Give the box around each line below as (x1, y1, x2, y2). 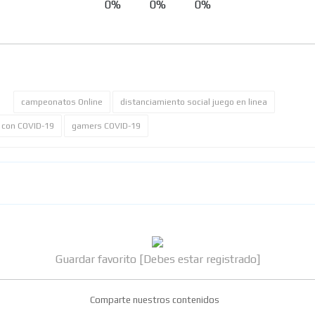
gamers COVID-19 (72, 121, 141, 131)
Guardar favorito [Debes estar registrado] (55, 252, 260, 266)
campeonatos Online (21, 97, 103, 108)
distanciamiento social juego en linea (120, 97, 267, 108)
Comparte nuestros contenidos (90, 294, 219, 305)
